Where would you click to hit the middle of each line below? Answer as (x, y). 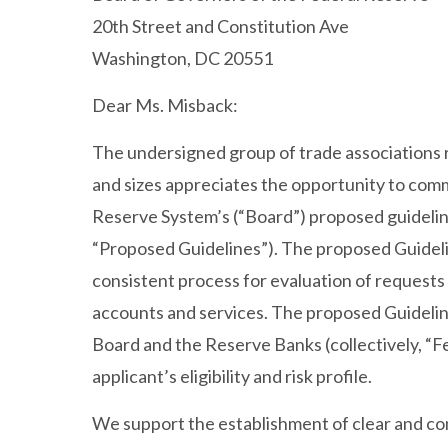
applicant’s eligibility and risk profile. (232, 376)
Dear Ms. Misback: (165, 105)
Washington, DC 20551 (182, 58)
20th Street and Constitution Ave (220, 26)
